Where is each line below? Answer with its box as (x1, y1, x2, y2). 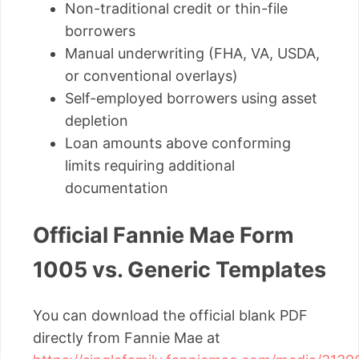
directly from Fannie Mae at (33, 329, 220, 347)
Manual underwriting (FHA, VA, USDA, (65, 45, 320, 63)
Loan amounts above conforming (65, 135, 291, 152)
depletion (65, 112, 128, 130)
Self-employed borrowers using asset (65, 90, 317, 107)
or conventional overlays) (65, 67, 238, 85)
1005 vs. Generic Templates (33, 256, 326, 283)
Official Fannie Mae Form (33, 221, 294, 248)
